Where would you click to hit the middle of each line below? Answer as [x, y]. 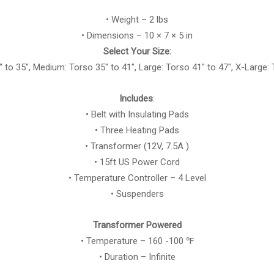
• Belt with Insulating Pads [137, 115]
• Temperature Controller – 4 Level [137, 178]
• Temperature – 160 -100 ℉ [137, 241]
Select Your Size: [137, 52]
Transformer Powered [137, 225]
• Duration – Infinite [137, 257]
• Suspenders [137, 194]
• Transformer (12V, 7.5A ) [137, 146]
